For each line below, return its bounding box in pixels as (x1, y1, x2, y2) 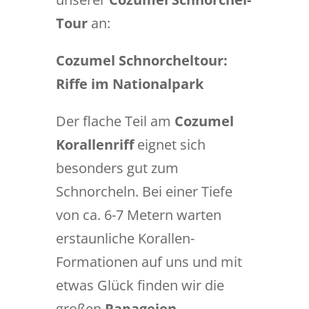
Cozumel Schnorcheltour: (55, 51, 228, 70)
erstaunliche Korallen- (55, 229, 195, 248)
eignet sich (133, 135, 206, 154)
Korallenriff (55, 135, 134, 154)
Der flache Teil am (55, 112, 175, 130)
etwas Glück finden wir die (55, 276, 224, 295)
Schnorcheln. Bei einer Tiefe (55, 182, 232, 201)
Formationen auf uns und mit (55, 252, 242, 271)
